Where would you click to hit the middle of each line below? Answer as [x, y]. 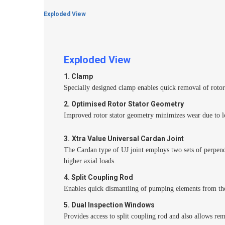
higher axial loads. [90, 161]
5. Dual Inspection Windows [109, 205]
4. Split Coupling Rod [98, 177]
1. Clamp [78, 76]
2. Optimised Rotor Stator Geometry [124, 104]
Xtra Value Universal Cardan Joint [128, 139]
